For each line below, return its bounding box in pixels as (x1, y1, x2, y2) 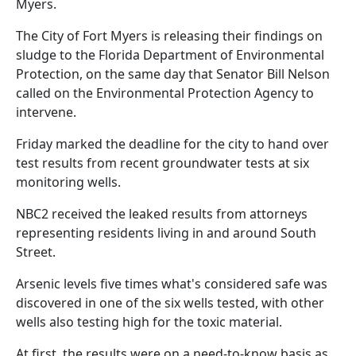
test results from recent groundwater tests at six (16, 153, 309, 172)
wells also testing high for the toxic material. (16, 312, 282, 331)
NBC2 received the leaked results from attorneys (16, 204, 308, 222)
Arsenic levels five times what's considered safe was (16, 274, 327, 292)
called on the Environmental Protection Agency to (16, 83, 314, 102)
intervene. (16, 103, 76, 121)
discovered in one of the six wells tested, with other (16, 293, 324, 311)
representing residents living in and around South (16, 223, 316, 242)
